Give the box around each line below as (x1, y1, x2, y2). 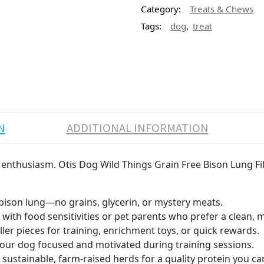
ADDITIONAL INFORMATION (66, 120, 209, 136)
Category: (141, 3, 181, 15)
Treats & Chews (190, 3, 253, 15)
